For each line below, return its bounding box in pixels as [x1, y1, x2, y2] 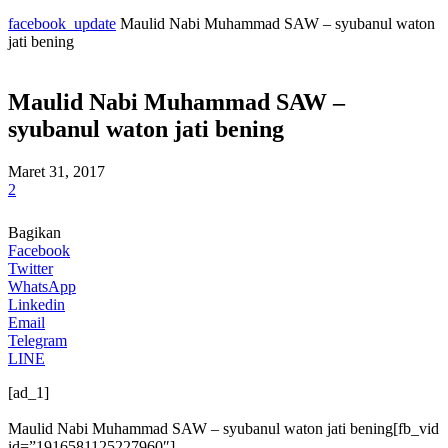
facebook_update [8, 15, 116, 32]
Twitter [8, 259, 53, 277]
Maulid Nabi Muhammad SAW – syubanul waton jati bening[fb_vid [8, 419, 439, 437]
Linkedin [8, 295, 65, 313]
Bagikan [8, 223, 61, 241]
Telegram [8, 331, 67, 349]
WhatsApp [8, 277, 76, 295]
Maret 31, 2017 [8, 162, 105, 180]
